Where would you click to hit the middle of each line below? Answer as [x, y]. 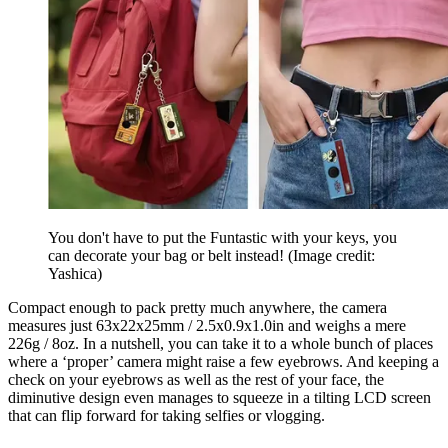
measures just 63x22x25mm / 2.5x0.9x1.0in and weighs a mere [207, 325]
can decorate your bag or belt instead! [168, 255]
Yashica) [75, 273]
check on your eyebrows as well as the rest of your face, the [196, 379]
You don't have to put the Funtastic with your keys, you [222, 237]
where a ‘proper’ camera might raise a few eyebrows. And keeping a [223, 361]
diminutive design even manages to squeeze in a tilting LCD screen [219, 397]
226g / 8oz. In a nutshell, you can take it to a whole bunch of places [220, 343]
